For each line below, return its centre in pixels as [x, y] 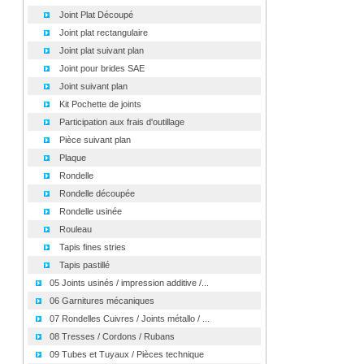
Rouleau [75, 229]
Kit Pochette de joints [100, 104]
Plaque [72, 158]
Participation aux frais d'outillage [121, 122]
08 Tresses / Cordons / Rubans [112, 336]
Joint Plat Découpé [96, 15]
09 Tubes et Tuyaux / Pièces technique [126, 354]
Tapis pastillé [84, 265]
